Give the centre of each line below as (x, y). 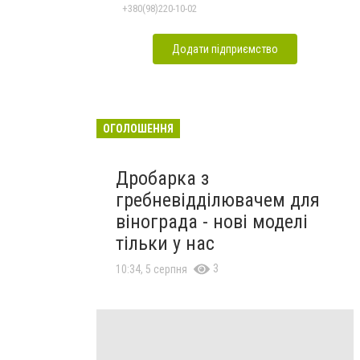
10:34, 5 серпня (151, 269)
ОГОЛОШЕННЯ (138, 129)
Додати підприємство (225, 49)
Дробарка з (162, 178)
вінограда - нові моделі (212, 222)
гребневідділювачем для (218, 200)
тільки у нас (165, 243)
